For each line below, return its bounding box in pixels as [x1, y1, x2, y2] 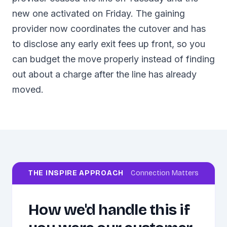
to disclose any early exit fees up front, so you [12, 39, 205, 49]
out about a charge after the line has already [12, 69, 197, 80]
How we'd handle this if [28, 201, 190, 219]
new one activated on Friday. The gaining [12, 8, 185, 19]
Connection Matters [131, 169, 199, 177]
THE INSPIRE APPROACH [28, 169, 124, 177]
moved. [12, 84, 44, 95]
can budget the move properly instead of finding [12, 54, 215, 64]
